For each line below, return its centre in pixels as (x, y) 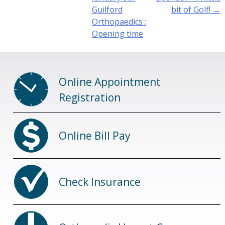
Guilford (107, 10)
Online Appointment (109, 82)
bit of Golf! (192, 10)
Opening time (117, 34)
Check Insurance (99, 182)
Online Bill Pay (94, 135)
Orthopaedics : (119, 22)
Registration (89, 97)
